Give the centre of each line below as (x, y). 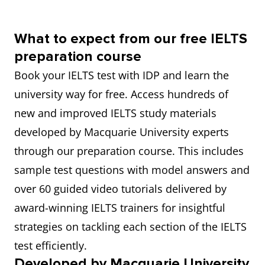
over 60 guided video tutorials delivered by (120, 189)
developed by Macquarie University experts (122, 132)
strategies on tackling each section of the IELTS (130, 227)
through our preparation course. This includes (129, 151)
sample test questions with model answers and (132, 170)
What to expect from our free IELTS (131, 39)
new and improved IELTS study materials (115, 113)
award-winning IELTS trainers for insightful (120, 208)
